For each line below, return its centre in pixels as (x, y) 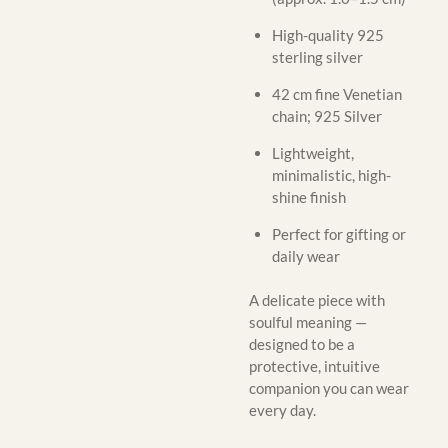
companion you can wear (329, 388)
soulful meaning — (308, 322)
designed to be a (302, 344)
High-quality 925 (327, 34)
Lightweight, (312, 152)
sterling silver (318, 56)
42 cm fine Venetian (336, 93)
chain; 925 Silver (326, 115)
